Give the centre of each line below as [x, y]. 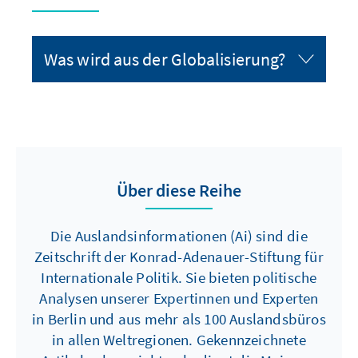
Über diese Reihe [179, 191]
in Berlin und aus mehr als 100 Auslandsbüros [179, 319]
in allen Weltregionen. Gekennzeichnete [179, 340]
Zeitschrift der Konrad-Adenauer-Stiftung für [179, 257]
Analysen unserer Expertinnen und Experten [179, 298]
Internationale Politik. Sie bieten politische [179, 278]
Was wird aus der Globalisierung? [165, 60]
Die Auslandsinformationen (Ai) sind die [179, 236]
